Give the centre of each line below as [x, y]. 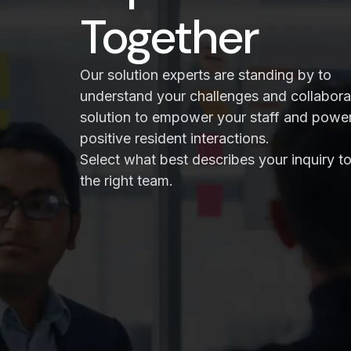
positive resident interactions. [175, 138]
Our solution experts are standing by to [206, 75]
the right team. [127, 181]
